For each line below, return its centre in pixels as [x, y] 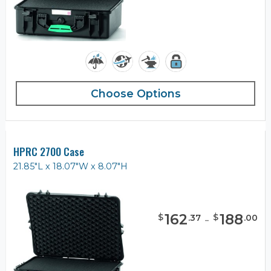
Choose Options [135, 94]
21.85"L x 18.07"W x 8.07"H [70, 167]
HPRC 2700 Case [49, 152]
